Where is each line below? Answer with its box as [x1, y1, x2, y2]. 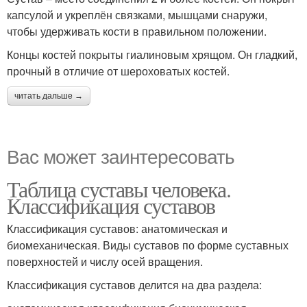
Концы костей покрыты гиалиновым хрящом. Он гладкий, [7, 46, 297, 62]
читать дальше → [14, 90, 83, 101]
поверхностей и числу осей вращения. [7, 253, 203, 269]
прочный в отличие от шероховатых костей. [7, 62, 230, 79]
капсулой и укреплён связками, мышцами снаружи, [7, 6, 267, 23]
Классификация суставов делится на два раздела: [7, 276, 262, 293]
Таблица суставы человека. [7, 173, 230, 204]
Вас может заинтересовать [7, 141, 234, 169]
